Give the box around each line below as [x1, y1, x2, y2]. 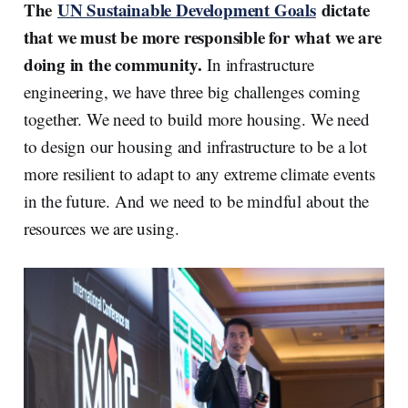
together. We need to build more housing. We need [23, 107, 370, 131]
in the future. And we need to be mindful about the [23, 189, 370, 213]
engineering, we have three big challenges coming [23, 80, 361, 104]
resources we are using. [23, 217, 179, 240]
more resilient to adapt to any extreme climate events [23, 162, 375, 186]
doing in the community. [23, 52, 202, 77]
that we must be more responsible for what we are [23, 25, 382, 50]
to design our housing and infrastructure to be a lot [23, 135, 367, 158]
